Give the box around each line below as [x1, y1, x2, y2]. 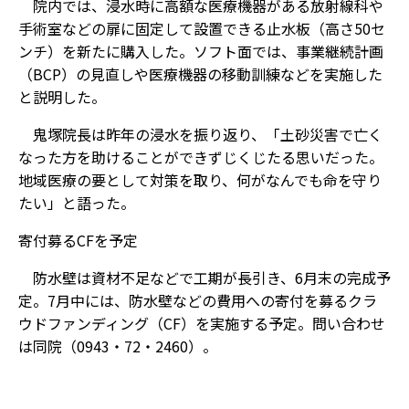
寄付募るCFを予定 [18, 229, 138, 251]
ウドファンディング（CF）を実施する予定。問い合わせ [18, 312, 385, 334]
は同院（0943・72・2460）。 [18, 335, 217, 357]
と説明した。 [18, 86, 106, 108]
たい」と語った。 [18, 192, 135, 214]
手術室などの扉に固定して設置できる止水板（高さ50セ [18, 17, 385, 39]
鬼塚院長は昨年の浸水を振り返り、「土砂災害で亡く [18, 123, 383, 145]
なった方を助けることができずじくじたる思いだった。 [18, 146, 383, 168]
